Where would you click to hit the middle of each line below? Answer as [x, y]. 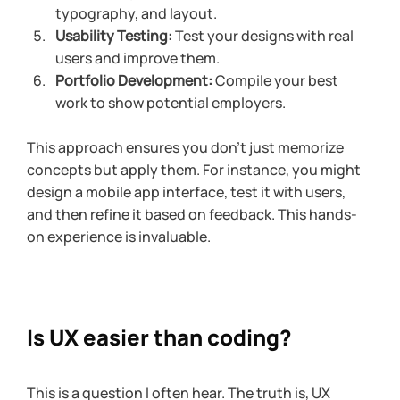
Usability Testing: [114, 36]
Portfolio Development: [134, 81]
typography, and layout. [136, 14]
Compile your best [277, 81]
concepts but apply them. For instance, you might [195, 170]
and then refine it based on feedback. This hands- [192, 215]
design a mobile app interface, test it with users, [187, 192]
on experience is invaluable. [119, 237]
